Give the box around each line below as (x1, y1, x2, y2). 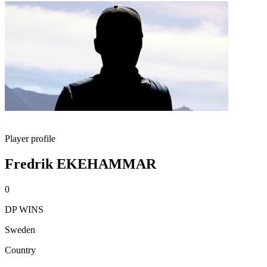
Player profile (5, 133, 55, 144)
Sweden (5, 224, 35, 235)
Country (5, 244, 36, 255)
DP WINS (5, 204, 44, 215)
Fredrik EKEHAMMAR (5, 156, 156, 172)
